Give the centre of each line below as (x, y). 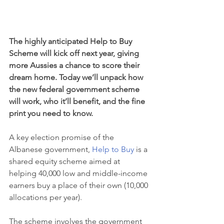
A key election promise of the (62, 137)
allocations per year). (45, 197)
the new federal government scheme (75, 89)
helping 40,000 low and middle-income (79, 173)
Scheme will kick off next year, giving (75, 53)
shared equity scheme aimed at (65, 161)
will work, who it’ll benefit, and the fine (78, 101)
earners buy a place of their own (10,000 (79, 185)
